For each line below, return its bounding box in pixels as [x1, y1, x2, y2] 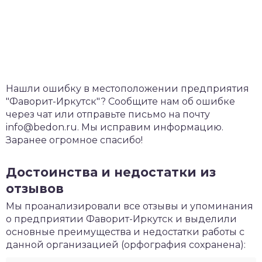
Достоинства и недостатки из [6, 165, 216, 180]
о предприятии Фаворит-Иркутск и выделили [6, 213, 237, 225]
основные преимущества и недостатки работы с [6, 226, 244, 238]
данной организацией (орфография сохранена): [6, 239, 246, 251]
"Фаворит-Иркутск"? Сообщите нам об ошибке [6, 96, 235, 108]
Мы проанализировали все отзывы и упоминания [6, 201, 253, 212]
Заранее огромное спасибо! [6, 135, 143, 146]
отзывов [6, 181, 64, 196]
